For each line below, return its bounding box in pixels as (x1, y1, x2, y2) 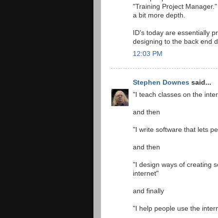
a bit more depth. (133, 11, 185, 19)
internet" (133, 169, 159, 177)
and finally (133, 187, 164, 195)
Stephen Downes (133, 79, 189, 86)
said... (189, 79, 211, 86)
